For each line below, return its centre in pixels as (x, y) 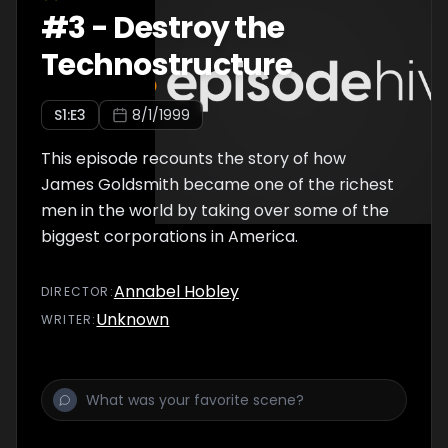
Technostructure (166, 65)
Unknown (133, 319)
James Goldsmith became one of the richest (217, 184)
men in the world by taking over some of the (215, 210)
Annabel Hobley (176, 291)
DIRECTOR (75, 291)
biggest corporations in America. (169, 236)
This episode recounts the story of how (193, 158)
